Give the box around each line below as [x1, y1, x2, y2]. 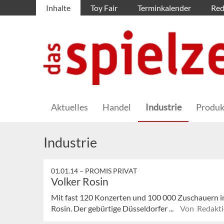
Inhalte [46, 3, 70, 12]
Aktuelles [51, 101, 88, 113]
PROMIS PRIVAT [85, 166, 137, 175]
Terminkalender [137, 3, 191, 12]
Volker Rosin [51, 175, 108, 188]
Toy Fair [90, 3, 117, 12]
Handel [102, 101, 131, 113]
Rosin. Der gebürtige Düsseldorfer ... [51, 203, 175, 213]
